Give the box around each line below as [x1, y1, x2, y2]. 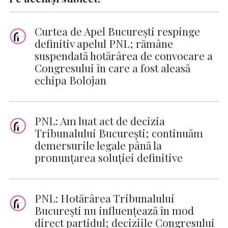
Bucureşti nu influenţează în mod [35, 203, 194, 218]
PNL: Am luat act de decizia [35, 113, 165, 128]
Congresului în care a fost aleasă [35, 61, 190, 75]
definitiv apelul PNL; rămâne [35, 36, 173, 51]
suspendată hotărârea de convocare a [35, 48, 213, 63]
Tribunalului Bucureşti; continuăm [35, 126, 203, 140]
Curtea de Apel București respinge [35, 24, 200, 39]
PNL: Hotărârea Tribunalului [35, 191, 175, 206]
